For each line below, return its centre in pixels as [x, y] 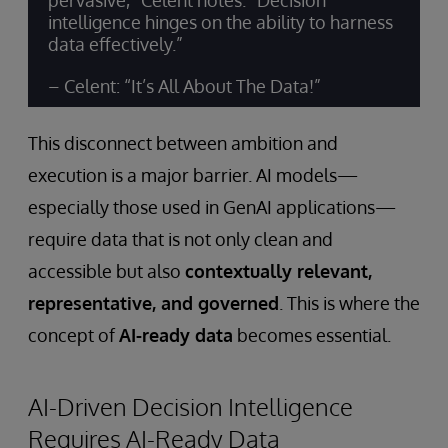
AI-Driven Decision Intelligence [190, 406]
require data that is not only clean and [180, 239]
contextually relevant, [278, 271]
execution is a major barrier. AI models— [193, 175]
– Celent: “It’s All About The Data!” [184, 86]
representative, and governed [153, 303]
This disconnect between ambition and [183, 143]
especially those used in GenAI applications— [212, 207]
